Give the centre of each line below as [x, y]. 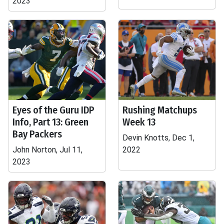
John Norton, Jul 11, [47, 150]
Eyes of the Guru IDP [53, 110]
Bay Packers [37, 134]
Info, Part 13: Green [50, 122]
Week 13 [139, 122]
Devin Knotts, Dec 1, [158, 138]
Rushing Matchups [160, 110]
